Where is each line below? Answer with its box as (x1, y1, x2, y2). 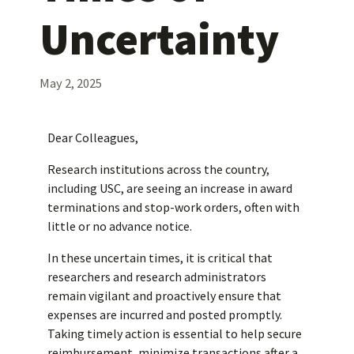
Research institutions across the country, (47, 160, 269, 177)
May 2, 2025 (40, 74, 102, 91)
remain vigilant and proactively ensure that (47, 287, 281, 303)
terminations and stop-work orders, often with (47, 198, 299, 215)
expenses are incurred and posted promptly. (47, 306, 282, 322)
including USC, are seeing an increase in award (47, 179, 292, 196)
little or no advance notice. (47, 217, 192, 234)
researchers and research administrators (47, 268, 266, 284)
